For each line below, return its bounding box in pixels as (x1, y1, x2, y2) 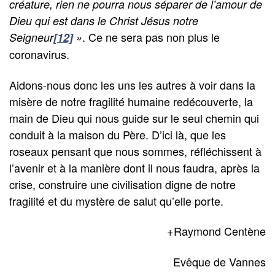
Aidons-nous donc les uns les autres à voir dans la (9, 76, 255, 93)
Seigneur (9, 29, 53, 45)
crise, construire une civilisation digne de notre (9, 176, 236, 192)
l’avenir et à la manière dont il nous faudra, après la (9, 159, 260, 176)
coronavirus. (9, 46, 69, 63)
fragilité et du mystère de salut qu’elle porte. (9, 192, 223, 209)
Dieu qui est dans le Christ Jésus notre (9, 13, 198, 29)
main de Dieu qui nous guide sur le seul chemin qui (9, 109, 259, 126)
